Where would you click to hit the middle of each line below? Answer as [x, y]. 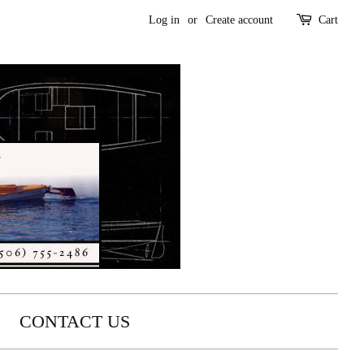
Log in [164, 20]
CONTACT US [75, 321]
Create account [239, 20]
